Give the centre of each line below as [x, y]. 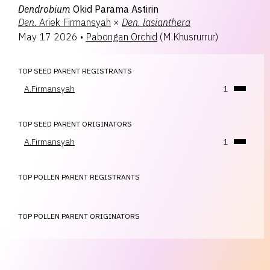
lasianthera [167, 22]
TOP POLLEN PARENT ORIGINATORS [79, 216]
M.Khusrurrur [189, 37]
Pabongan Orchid [121, 37]
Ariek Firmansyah [75, 22]
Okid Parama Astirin [116, 9]
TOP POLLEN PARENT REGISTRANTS [79, 177]
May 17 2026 [48, 37]
